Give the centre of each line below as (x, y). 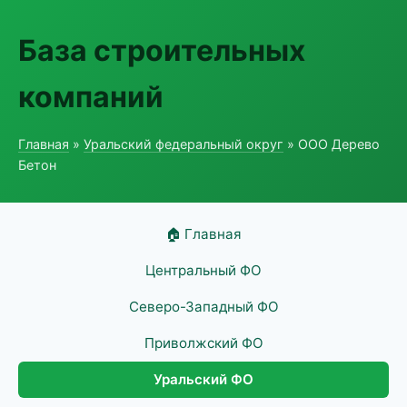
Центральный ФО (203, 270)
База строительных (162, 50)
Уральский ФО (203, 379)
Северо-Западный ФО (203, 307)
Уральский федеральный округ (184, 144)
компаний (91, 97)
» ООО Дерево (332, 144)
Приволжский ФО (203, 343)
